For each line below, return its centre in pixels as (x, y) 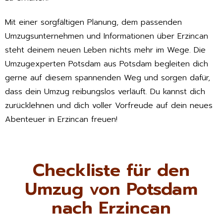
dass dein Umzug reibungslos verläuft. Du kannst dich (105, 92)
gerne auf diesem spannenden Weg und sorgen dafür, (108, 78)
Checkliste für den (111, 170)
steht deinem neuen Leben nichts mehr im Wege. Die (105, 50)
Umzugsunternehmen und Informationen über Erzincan (107, 36)
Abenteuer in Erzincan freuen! (61, 120)
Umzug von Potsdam (111, 189)
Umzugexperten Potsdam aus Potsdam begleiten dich (107, 64)
